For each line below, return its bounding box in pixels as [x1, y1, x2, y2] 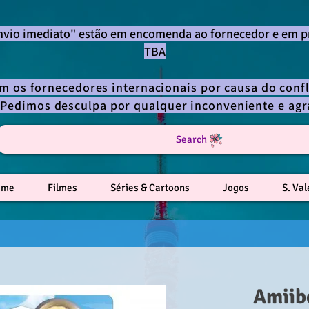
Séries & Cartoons [110, 181, 190, 194]
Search [176, 133, 207, 146]
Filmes [47, 181, 77, 194]
